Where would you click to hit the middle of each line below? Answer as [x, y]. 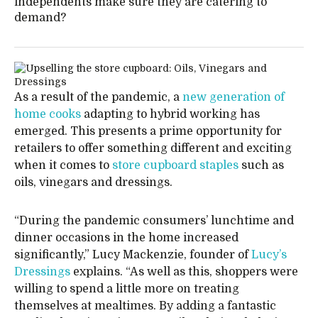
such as [261, 165]
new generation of [234, 97]
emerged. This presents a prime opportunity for [148, 131]
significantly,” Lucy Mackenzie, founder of [133, 255]
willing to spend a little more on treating [127, 289]
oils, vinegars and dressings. [93, 182]
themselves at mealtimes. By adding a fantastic [145, 306]
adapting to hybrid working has [170, 114]
